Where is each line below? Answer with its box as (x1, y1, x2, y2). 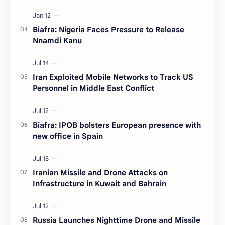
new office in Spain (33, 131, 103, 141)
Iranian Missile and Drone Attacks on (33, 167, 168, 177)
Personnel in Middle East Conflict (33, 83, 154, 93)
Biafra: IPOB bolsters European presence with (33, 120, 201, 130)
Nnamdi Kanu (33, 35, 82, 45)
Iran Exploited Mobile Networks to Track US (33, 72, 193, 82)
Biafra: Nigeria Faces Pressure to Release (33, 24, 184, 34)
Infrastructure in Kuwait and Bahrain (33, 178, 166, 188)
